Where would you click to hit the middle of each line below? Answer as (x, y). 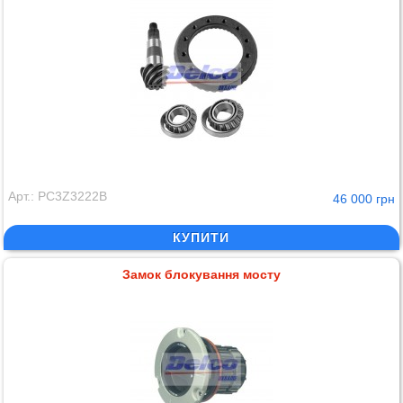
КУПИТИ (201, 237)
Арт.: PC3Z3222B (58, 196)
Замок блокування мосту (201, 274)
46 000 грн (363, 198)
